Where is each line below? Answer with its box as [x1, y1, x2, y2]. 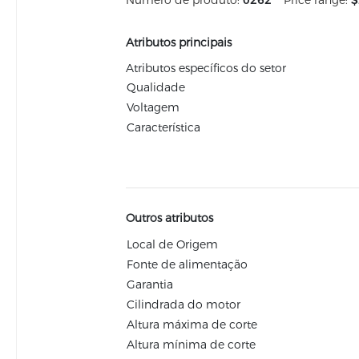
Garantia [126, 277, 173, 292]
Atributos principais [125, 35, 232, 50]
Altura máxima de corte [126, 317, 257, 332]
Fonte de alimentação [126, 257, 248, 272]
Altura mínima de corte [126, 337, 256, 352]
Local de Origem [126, 237, 218, 252]
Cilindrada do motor [126, 297, 240, 312]
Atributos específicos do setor [125, 61, 286, 75]
